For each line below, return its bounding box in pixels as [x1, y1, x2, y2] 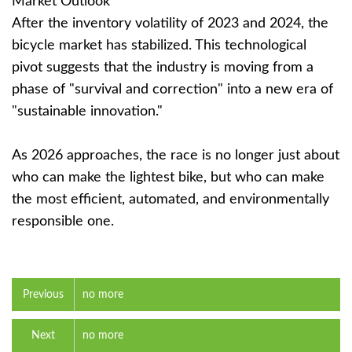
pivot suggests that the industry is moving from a [12, 60, 313, 75]
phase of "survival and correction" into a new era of [12, 82, 333, 97]
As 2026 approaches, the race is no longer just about [12, 148, 339, 163]
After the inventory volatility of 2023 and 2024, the [12, 16, 328, 31]
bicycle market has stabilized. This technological [12, 38, 306, 53]
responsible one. [12, 214, 114, 229]
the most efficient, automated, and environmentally [12, 192, 329, 207]
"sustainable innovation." [12, 104, 163, 119]
